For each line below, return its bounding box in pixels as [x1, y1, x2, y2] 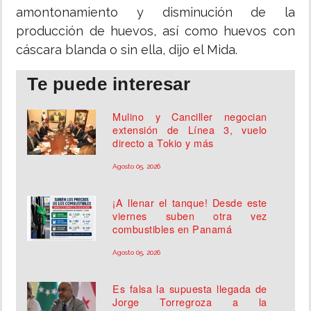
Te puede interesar [27, 74, 190, 95]
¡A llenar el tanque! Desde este [112, 195, 267, 210]
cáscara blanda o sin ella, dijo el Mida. [16, 42, 237, 58]
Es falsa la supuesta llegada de [112, 281, 267, 296]
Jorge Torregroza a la [112, 294, 267, 310]
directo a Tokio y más [112, 135, 214, 151]
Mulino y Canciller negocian [112, 109, 267, 124]
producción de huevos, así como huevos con [16, 24, 295, 39]
